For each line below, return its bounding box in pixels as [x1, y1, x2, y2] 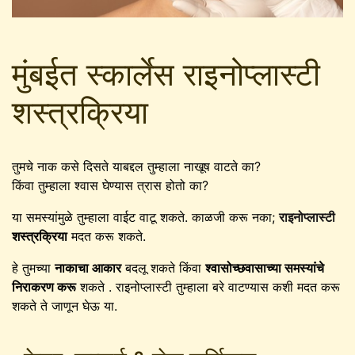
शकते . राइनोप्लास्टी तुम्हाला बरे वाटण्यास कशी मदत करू [76, 278, 340, 295]
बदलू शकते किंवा [121, 259, 205, 276]
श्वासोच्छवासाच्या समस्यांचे [205, 259, 324, 276]
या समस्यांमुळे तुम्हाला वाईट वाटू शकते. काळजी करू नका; [12, 208, 279, 225]
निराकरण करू [12, 278, 76, 295]
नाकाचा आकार [55, 259, 121, 276]
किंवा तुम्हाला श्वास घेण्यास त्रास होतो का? [12, 177, 208, 193]
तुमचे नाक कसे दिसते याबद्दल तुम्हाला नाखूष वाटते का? [12, 158, 261, 174]
